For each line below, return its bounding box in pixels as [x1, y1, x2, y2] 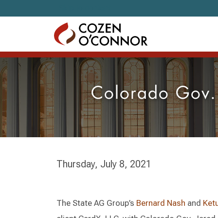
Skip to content [59, 3, 110, 13]
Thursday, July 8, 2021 [56, 158, 151, 170]
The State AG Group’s [56, 198, 136, 208]
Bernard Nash [136, 198, 185, 208]
